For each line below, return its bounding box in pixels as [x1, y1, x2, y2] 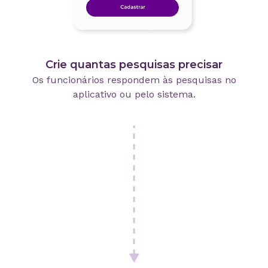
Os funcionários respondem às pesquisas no [32, 74, 236, 86]
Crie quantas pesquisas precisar [45, 57, 223, 71]
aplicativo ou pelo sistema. [72, 88, 196, 100]
